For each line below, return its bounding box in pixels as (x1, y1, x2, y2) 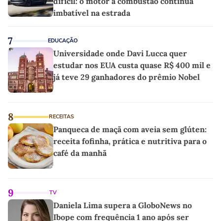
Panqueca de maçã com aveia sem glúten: (53, 124, 207, 135)
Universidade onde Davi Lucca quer (53, 48, 187, 59)
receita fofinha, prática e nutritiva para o (53, 136, 207, 147)
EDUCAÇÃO (48, 37, 78, 45)
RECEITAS (49, 113, 74, 121)
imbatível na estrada (53, 8, 130, 18)
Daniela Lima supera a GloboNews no (53, 200, 192, 211)
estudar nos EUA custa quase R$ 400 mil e (53, 60, 211, 71)
